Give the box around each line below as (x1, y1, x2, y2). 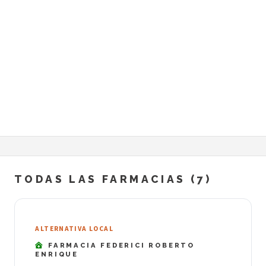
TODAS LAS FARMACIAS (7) (14, 173, 212, 186)
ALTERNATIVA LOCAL (35, 224, 113, 233)
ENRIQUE (35, 249, 78, 258)
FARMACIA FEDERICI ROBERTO (45, 240, 195, 249)
